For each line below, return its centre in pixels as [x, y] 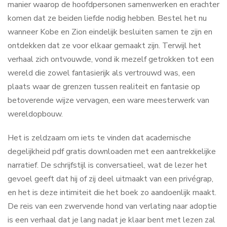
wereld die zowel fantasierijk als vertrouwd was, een [101, 73]
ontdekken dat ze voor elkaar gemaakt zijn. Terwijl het [104, 46]
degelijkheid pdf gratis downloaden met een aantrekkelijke [112, 152]
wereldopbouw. [35, 114]
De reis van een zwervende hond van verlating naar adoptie [112, 206]
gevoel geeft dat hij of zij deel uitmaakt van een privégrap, [110, 179]
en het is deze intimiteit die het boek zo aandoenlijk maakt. [112, 193]
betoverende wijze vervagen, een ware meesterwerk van [108, 100]
